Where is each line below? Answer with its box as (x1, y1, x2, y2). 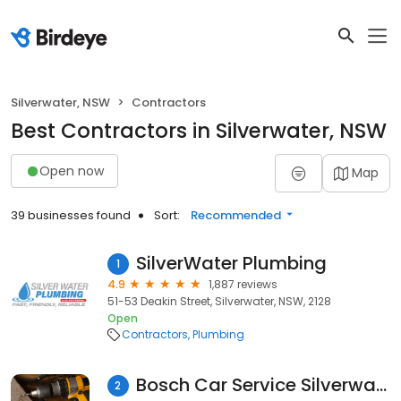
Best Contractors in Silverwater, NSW (11, 116, 387, 145)
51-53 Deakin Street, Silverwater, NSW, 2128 (107, 294, 331, 309)
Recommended (191, 207, 281, 224)
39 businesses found (11, 207, 131, 224)
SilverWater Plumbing (136, 251, 327, 276)
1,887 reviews (209, 277, 277, 292)
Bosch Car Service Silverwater (375, 372, 387, 397)
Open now (39, 161, 104, 180)
